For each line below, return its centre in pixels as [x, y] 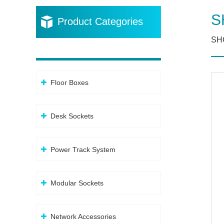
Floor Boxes [69, 82]
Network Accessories [83, 216]
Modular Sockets [77, 183]
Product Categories [100, 21]
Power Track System [83, 149]
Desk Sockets [72, 116]
